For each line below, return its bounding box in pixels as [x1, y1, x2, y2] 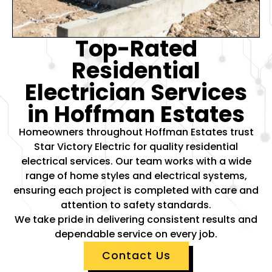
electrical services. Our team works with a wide [21, 154, 251, 168]
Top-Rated [75, 33, 197, 64]
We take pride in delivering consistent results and [15, 212, 257, 226]
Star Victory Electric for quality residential [34, 140, 238, 154]
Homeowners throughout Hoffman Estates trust [18, 125, 254, 139]
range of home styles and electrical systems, [25, 169, 247, 183]
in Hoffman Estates [27, 98, 245, 130]
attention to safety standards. [61, 198, 211, 212]
